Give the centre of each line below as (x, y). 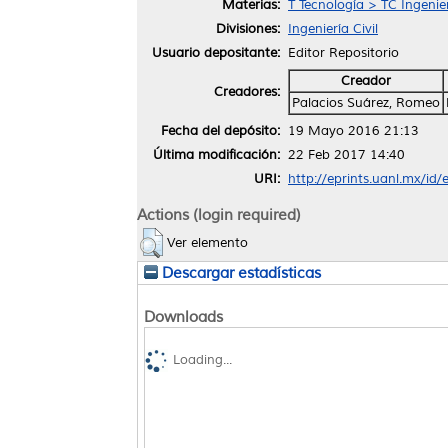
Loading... (202, 360)
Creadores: (247, 91)
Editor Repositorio (343, 52)
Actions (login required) (219, 214)
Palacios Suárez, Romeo (366, 102)
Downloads (183, 316)
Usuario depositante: (216, 52)
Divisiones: (248, 28)
